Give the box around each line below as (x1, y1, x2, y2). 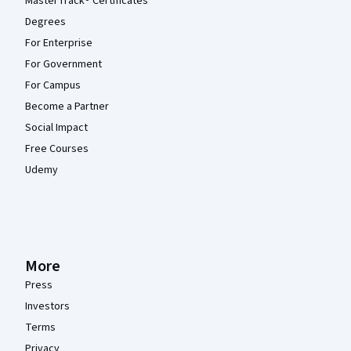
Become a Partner (25, 99, 109, 114)
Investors (25, 299, 70, 314)
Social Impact (25, 120, 88, 136)
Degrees (25, 14, 66, 30)
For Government (25, 56, 102, 72)
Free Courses (25, 141, 89, 157)
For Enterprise (25, 35, 92, 51)
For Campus (25, 78, 81, 93)
